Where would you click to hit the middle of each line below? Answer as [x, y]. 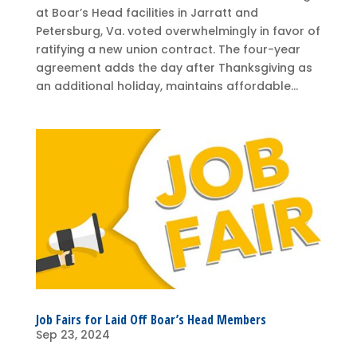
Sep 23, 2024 [73, 335]
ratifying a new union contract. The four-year [168, 49]
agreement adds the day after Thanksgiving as [174, 67]
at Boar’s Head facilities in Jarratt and [147, 12]
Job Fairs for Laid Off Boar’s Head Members [151, 320]
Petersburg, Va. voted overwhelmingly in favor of [178, 31]
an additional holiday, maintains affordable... [167, 86]
